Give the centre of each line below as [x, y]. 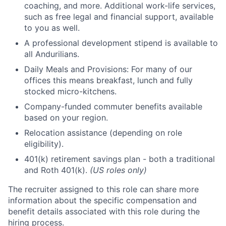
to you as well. [52, 28]
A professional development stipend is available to [121, 43]
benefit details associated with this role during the [104, 211]
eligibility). [44, 144]
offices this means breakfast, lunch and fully [108, 80]
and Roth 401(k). [57, 170]
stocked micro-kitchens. [70, 91]
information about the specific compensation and [102, 200]
